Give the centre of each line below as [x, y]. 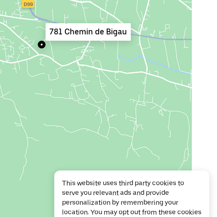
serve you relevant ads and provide [116, 193]
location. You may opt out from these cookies [132, 212]
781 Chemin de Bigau [88, 32]
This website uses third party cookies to [123, 183]
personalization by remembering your [120, 202]
